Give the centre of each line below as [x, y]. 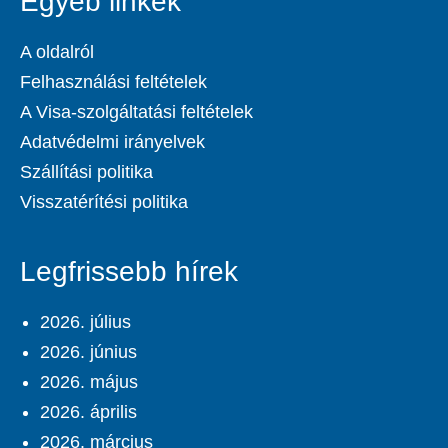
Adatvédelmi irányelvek [112, 142]
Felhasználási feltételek [113, 82]
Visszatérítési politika [104, 202]
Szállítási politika [86, 172]
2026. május [89, 382]
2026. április [88, 412]
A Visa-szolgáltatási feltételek [136, 112]
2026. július [85, 322]
